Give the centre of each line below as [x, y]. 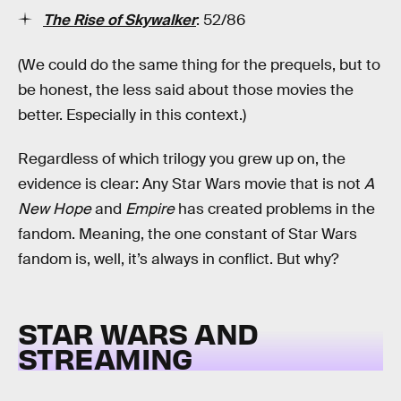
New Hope [56, 209]
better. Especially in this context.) [132, 115]
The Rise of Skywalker [119, 21]
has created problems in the [275, 209]
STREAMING [106, 357]
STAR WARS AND [138, 332]
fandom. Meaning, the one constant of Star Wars [188, 235]
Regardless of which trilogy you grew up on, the [182, 159]
